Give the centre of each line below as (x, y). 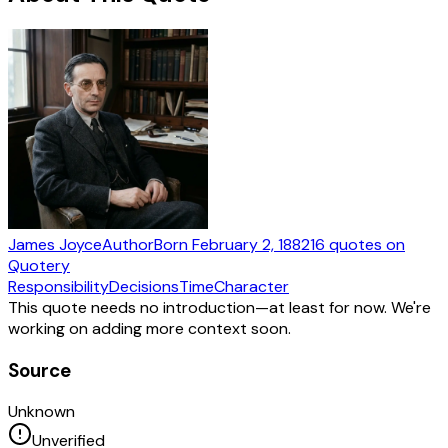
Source (39, 370)
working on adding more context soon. (149, 328)
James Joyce (55, 244)
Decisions (144, 286)
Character (251, 286)
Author (128, 244)
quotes (355, 244)
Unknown (41, 412)
